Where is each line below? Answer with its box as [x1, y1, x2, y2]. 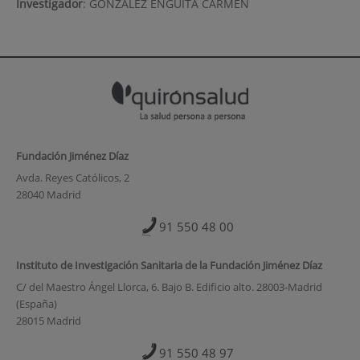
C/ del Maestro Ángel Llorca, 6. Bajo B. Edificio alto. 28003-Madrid [15, 280, 322, 295]
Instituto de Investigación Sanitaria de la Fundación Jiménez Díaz [15, 257, 322, 272]
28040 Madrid [15, 186, 81, 202]
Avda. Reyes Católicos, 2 [15, 170, 129, 185]
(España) [15, 297, 57, 312]
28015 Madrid [15, 313, 81, 329]
